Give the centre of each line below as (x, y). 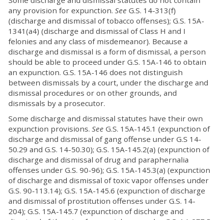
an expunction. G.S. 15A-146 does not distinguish (96, 72)
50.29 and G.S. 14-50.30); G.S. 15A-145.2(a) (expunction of (109, 149)
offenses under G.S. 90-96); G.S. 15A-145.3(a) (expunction (109, 170)
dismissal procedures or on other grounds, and (93, 93)
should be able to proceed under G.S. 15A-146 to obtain (107, 62)
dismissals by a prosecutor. (57, 103)
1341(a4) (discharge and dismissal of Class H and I (97, 31)
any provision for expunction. (62, 10)
